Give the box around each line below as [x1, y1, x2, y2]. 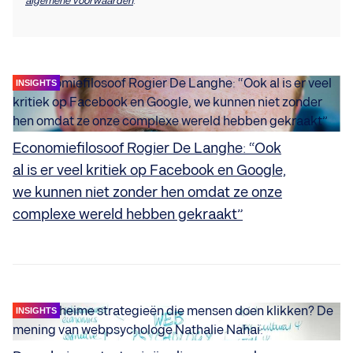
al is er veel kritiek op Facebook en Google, [13, 162, 286, 179]
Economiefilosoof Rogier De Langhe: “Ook [13, 139, 281, 157]
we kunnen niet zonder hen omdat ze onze [13, 184, 282, 201]
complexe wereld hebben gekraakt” [13, 206, 243, 223]
